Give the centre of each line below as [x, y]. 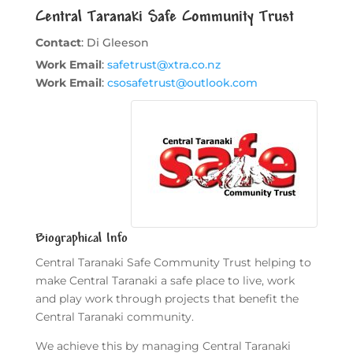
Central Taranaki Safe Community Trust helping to [173, 262]
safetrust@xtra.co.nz [163, 65]
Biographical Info [81, 239]
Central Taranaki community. [114, 317]
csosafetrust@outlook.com [182, 83]
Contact [58, 43]
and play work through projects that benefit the [167, 299]
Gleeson [125, 43]
